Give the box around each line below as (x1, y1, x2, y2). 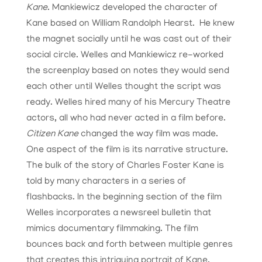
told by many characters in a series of (26, 177, 186, 188)
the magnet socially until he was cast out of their (26, 35, 232, 46)
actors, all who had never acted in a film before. (26, 113, 226, 125)
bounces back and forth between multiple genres (26, 240, 233, 251)
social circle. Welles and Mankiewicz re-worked (26, 50, 223, 61)
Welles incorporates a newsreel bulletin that (26, 208, 211, 219)
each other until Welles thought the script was (26, 82, 221, 93)
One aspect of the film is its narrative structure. (26, 145, 228, 156)
